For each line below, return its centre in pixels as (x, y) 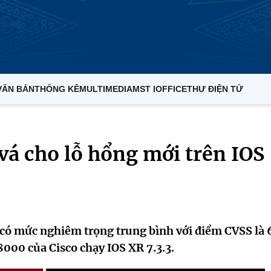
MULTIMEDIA (106, 89)
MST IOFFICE (160, 89)
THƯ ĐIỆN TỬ (215, 89)
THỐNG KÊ (57, 89)
